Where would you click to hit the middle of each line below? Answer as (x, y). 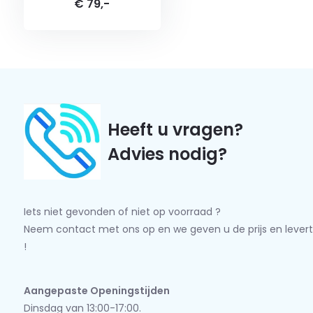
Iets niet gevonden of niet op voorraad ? (122, 212)
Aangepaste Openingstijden (96, 291)
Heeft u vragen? (175, 130)
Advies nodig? (167, 154)
